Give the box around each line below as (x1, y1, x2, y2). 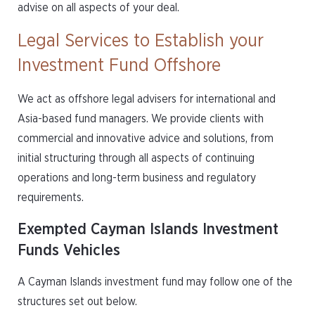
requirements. (18, 192, 84, 203)
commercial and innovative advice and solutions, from (18, 133, 274, 144)
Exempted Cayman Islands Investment (18, 221, 278, 237)
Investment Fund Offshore (18, 56, 221, 75)
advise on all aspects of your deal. (18, 2, 179, 13)
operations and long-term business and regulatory (18, 172, 256, 184)
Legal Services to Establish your (18, 32, 264, 50)
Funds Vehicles (18, 243, 120, 258)
